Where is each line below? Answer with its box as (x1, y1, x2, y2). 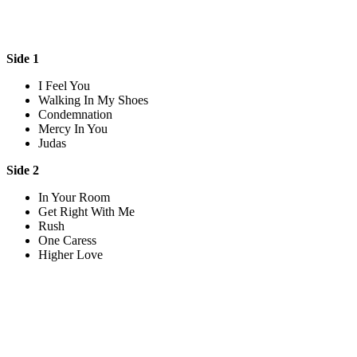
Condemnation (38, 107, 112, 121)
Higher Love (38, 247, 103, 261)
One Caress (38, 233, 96, 247)
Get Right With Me (38, 204, 135, 218)
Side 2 (6, 163, 39, 177)
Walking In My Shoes (38, 92, 148, 107)
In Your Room (38, 190, 110, 204)
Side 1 (6, 51, 39, 65)
